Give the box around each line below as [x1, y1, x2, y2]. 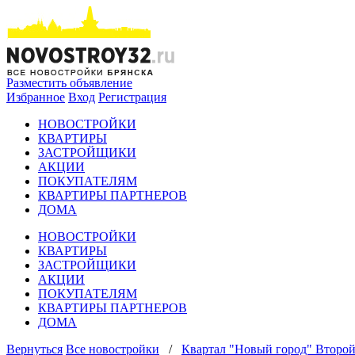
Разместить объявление [6, 76, 132, 90]
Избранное [6, 90, 65, 104]
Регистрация [98, 90, 166, 104]
